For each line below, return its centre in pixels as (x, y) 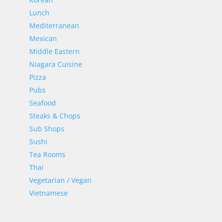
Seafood (42, 103)
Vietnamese (48, 193)
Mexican (43, 38)
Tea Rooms (47, 154)
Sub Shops (47, 129)
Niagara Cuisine (55, 64)
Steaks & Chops (55, 116)
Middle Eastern (54, 51)
